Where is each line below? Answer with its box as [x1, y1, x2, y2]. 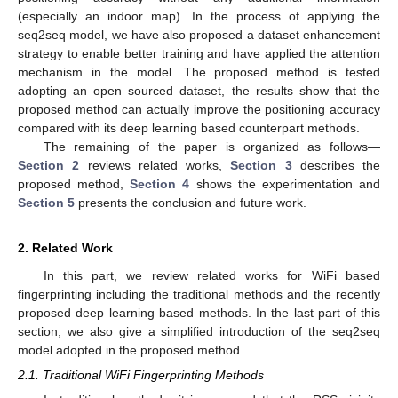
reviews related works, [79, 157, 231, 172]
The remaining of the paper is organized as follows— [43, 139, 380, 154]
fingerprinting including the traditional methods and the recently [18, 286, 380, 301]
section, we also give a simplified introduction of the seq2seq [18, 323, 380, 338]
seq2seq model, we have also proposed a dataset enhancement [18, 27, 380, 42]
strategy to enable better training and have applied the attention [18, 45, 380, 60]
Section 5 [18, 195, 75, 210]
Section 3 [230, 157, 292, 172]
